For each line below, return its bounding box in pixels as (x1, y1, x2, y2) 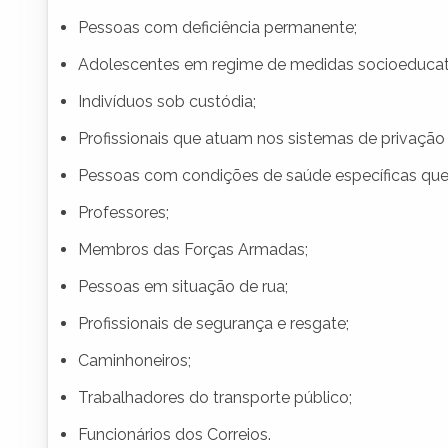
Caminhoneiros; (78, 351, 191, 371)
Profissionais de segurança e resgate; (78, 314, 349, 334)
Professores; (78, 203, 169, 223)
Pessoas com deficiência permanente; (78, 18, 357, 38)
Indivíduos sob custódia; (78, 92, 256, 112)
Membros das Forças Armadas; (78, 240, 308, 260)
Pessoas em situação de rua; (78, 277, 288, 297)
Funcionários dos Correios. (78, 425, 271, 445)
